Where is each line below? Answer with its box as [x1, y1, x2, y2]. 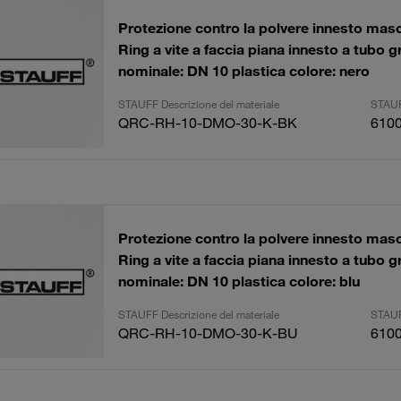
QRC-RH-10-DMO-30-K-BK [117, 114, 297, 132]
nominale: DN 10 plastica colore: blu [117, 272, 360, 290]
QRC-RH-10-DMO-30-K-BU [117, 324, 298, 342]
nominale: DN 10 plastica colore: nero [117, 62, 370, 80]
